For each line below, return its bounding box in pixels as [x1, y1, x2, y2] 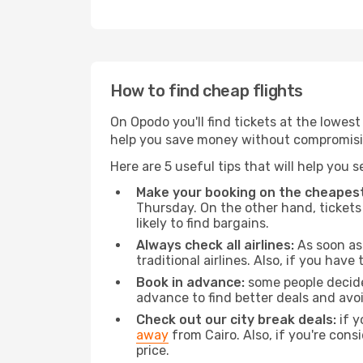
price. [136, 343, 169, 358]
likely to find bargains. [136, 216, 269, 231]
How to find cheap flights [110, 81, 303, 100]
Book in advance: [136, 275, 245, 290]
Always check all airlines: [136, 237, 294, 253]
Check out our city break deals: [136, 312, 336, 327]
